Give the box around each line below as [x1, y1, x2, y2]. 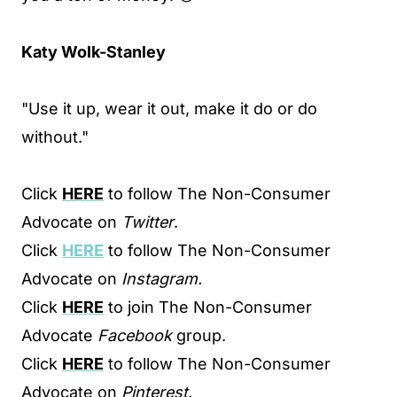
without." [21, 128, 89, 146]
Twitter [121, 213, 174, 231]
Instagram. [121, 269, 202, 288]
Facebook [97, 326, 172, 345]
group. [172, 326, 226, 345]
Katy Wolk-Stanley [21, 43, 166, 61]
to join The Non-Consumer [104, 298, 312, 316]
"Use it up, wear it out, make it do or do [21, 99, 317, 118]
